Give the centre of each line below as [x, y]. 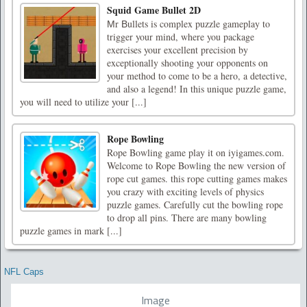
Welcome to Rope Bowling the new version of [196, 166]
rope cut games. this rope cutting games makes [197, 179]
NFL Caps [24, 272]
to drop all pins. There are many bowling [187, 218]
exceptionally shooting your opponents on [187, 63]
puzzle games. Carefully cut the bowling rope [195, 205]
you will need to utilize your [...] [83, 102]
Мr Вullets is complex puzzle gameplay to [188, 24]
